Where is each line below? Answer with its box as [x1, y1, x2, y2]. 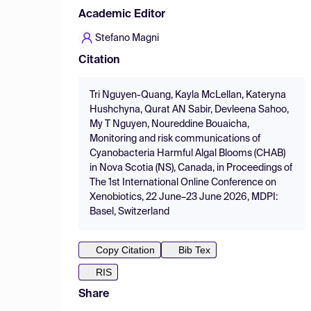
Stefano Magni [95, 33, 159, 43]
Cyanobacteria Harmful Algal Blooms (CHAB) [90, 149, 285, 158]
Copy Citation [96, 244, 155, 255]
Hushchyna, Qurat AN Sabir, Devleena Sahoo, [90, 105, 289, 115]
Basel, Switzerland [90, 207, 169, 217]
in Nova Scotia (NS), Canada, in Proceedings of [90, 163, 292, 173]
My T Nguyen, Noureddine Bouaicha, [90, 119, 249, 129]
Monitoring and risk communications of [90, 134, 260, 144]
